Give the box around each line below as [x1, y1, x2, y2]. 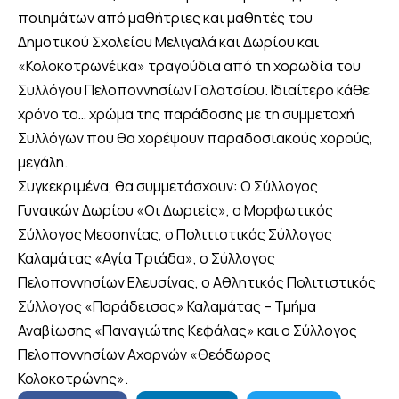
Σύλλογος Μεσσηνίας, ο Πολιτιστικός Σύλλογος [18, 224, 332, 245]
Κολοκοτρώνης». [18, 369, 128, 389]
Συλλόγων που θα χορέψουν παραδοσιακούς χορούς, [18, 128, 373, 149]
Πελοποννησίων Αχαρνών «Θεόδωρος [18, 345, 271, 365]
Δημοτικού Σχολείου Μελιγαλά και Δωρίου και [18, 32, 319, 53]
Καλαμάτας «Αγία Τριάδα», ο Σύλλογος [18, 248, 275, 269]
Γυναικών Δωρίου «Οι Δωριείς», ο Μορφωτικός [18, 200, 336, 221]
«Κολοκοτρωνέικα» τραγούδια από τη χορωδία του [18, 56, 361, 77]
